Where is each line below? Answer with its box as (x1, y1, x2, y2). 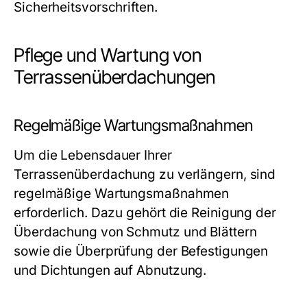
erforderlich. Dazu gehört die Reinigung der (14, 205, 276, 221)
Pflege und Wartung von (14, 44, 203, 66)
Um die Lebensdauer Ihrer (14, 147, 172, 163)
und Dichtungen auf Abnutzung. (14, 262, 207, 278)
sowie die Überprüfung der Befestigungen (14, 243, 269, 259)
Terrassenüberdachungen (14, 66, 217, 88)
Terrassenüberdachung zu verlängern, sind (14, 167, 276, 182)
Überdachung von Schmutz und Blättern (14, 224, 257, 240)
